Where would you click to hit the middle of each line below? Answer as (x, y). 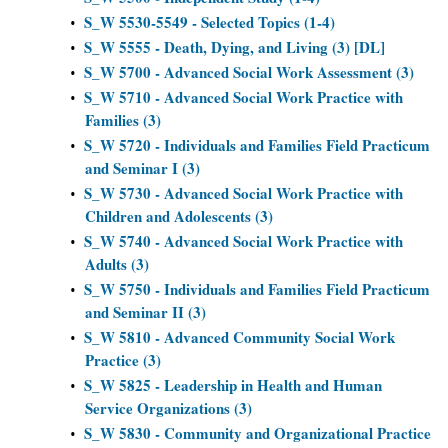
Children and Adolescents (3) (179, 216)
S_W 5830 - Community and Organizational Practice (257, 433)
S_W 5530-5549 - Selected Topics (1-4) (209, 22)
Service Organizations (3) (168, 408)
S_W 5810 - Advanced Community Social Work (239, 337)
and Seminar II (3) (145, 312)
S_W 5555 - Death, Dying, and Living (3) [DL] (234, 47)
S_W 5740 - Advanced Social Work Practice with (243, 241)
